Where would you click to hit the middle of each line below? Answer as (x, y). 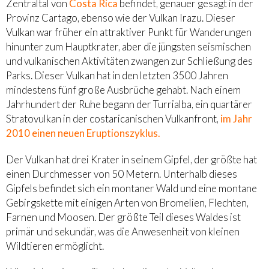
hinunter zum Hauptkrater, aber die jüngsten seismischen (128, 46)
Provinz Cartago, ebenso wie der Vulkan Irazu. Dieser (121, 17)
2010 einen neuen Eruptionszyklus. (83, 133)
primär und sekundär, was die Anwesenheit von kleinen (123, 231)
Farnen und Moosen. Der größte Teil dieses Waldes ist (123, 217)
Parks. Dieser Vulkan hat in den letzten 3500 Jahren (117, 75)
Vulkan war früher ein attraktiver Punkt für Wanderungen (129, 32)
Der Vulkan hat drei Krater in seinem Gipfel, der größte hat (131, 159)
